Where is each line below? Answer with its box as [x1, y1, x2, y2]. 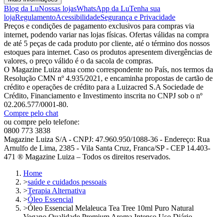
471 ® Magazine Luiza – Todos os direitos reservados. [4, 152, 170, 161]
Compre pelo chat [4, 108, 58, 117]
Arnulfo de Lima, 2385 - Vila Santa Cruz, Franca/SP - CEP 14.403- [4, 143, 210, 152]
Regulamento [15, 13, 56, 21]
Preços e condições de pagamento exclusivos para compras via [4, 21, 194, 30]
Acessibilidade [56, 13, 100, 21]
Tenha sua [129, 4, 160, 13]
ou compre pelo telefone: [4, 117, 79, 126]
